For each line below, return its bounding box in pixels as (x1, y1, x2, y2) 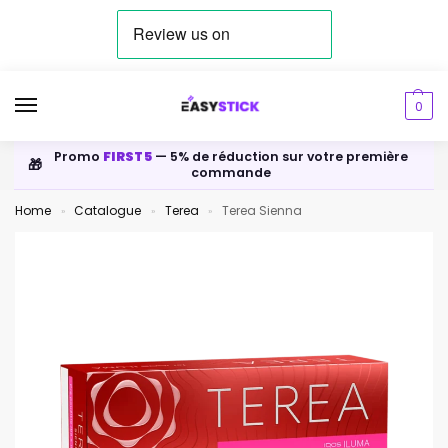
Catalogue (74, 202, 142, 220)
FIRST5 (102, 148, 153, 166)
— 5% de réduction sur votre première (152, 148, 409, 166)
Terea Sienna (222, 202, 303, 220)
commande (191, 164, 271, 182)
